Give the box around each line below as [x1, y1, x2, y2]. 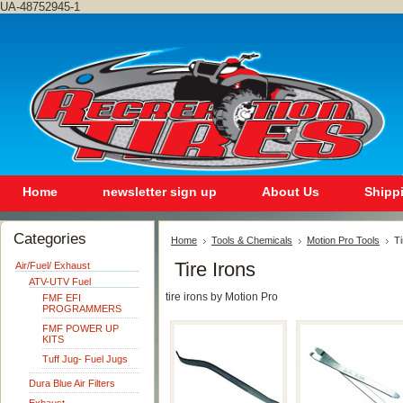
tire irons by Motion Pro [166, 291, 278, 303]
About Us [262, 184, 319, 199]
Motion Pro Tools [307, 235, 380, 246]
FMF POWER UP [42, 323, 119, 334]
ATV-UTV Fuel [29, 276, 91, 287]
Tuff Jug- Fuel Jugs [42, 354, 128, 364]
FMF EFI [42, 292, 81, 303]
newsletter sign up [103, 184, 217, 199]
